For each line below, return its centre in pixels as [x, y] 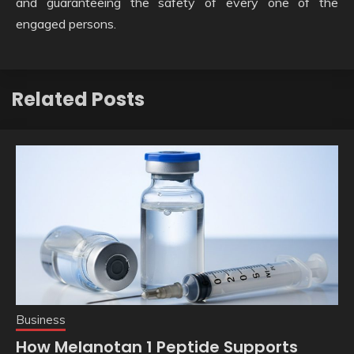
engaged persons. [66, 23]
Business [41, 319]
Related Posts [78, 99]
